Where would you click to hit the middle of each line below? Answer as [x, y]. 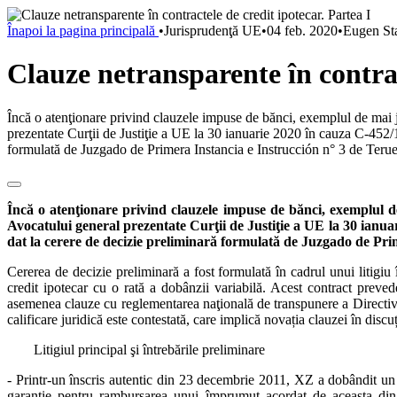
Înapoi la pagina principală [83, 31]
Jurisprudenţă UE [213, 31]
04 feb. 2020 [302, 31]
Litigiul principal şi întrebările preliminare [149, 349]
